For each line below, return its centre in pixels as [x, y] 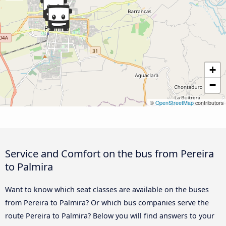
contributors [209, 103]
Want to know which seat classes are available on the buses [107, 189]
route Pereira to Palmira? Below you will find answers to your [110, 215]
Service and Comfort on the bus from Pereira [109, 153]
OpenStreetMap [175, 103]
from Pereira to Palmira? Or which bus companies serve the [107, 202]
